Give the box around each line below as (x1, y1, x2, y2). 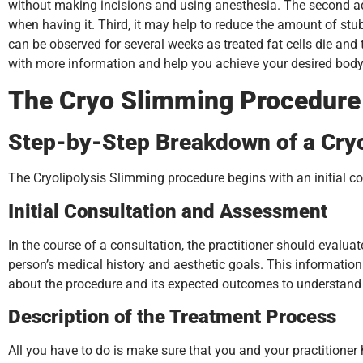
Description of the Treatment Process (8, 305, 336, 329)
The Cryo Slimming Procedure (8, 85, 361, 117)
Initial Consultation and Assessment (8, 199, 327, 223)
